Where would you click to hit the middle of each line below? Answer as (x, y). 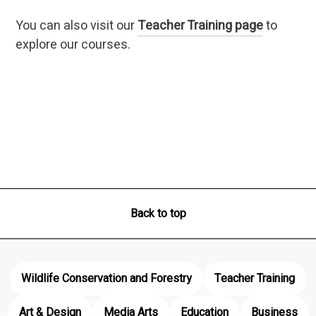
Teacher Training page (201, 25)
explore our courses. (73, 44)
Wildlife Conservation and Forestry (107, 278)
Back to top (158, 213)
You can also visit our (77, 25)
